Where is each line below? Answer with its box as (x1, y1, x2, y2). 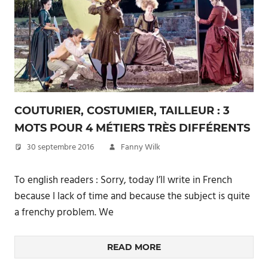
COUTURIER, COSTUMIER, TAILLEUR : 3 (14, 104, 230, 117)
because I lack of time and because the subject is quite (14, 188, 250, 205)
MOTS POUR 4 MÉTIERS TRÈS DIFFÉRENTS (14, 121, 250, 135)
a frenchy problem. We (14, 204, 114, 221)
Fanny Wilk (121, 141, 160, 154)
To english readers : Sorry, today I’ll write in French (14, 172, 232, 188)
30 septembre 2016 (27, 141, 94, 154)
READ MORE (107, 242, 161, 252)
